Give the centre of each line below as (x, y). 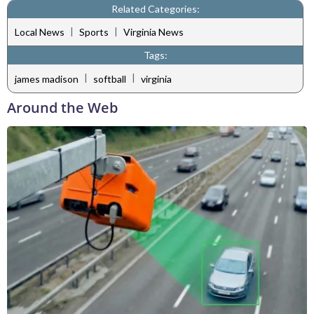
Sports (94, 32)
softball (110, 78)
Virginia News (153, 32)
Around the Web (62, 107)
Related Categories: (155, 8)
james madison (47, 78)
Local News (40, 32)
